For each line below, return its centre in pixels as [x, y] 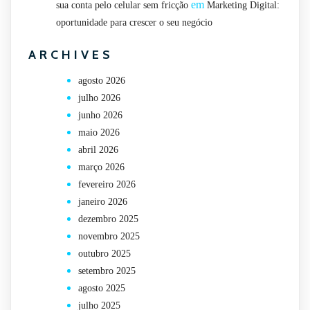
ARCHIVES [71, 55]
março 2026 [101, 167]
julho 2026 [99, 98]
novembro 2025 [109, 237]
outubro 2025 [104, 254]
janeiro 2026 [103, 202]
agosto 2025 [102, 289]
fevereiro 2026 [107, 185]
